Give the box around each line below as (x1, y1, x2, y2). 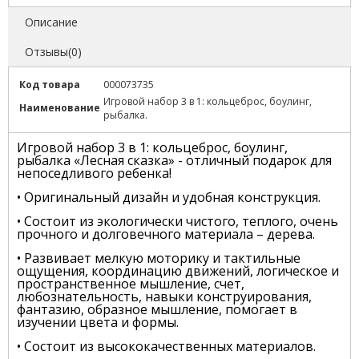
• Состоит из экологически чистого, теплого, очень (17, 212, 338, 231)
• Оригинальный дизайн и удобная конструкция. (17, 188, 321, 207)
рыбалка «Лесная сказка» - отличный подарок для (17, 151, 332, 170)
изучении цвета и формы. (17, 313, 179, 332)
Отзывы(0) (25, 44, 82, 60)
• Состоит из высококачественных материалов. (17, 337, 316, 356)
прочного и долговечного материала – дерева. (17, 225, 315, 244)
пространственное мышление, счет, (17, 275, 244, 293)
